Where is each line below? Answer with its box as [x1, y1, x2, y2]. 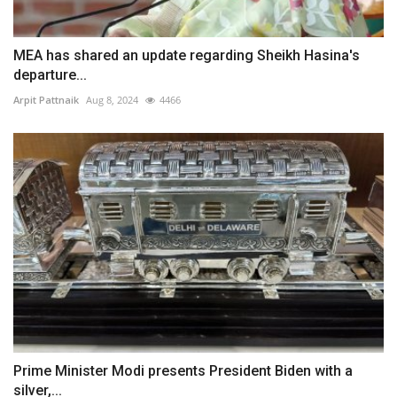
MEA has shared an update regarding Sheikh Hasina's [13, 46, 360, 64]
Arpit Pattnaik [13, 92, 79, 106]
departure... [13, 66, 87, 83]
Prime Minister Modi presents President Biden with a [13, 362, 353, 380]
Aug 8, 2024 [86, 92, 138, 106]
